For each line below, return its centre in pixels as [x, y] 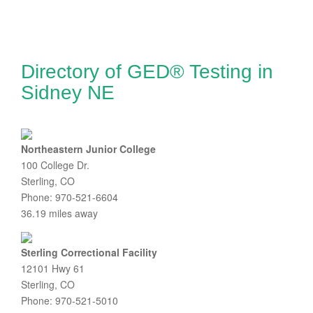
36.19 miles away [59, 213]
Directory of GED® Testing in [147, 72]
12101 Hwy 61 [53, 268]
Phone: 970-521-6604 [70, 197]
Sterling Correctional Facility [89, 252]
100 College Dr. [55, 165]
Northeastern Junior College [88, 149]
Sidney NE [68, 93]
